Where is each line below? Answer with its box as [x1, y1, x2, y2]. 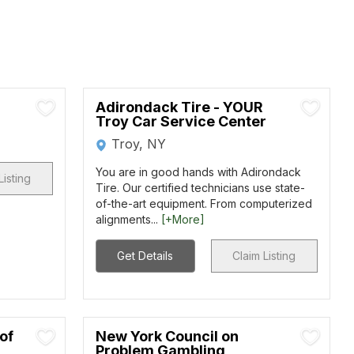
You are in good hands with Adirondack [95, 165, 301, 179]
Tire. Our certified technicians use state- [95, 181, 305, 194]
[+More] [160, 213, 205, 226]
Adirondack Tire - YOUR [95, 99, 263, 115]
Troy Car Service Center [95, 113, 266, 130]
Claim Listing [232, 249, 296, 262]
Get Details [117, 249, 174, 262]
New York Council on [95, 328, 239, 345]
